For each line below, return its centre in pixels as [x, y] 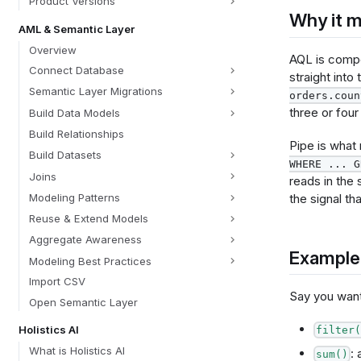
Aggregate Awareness [85, 240]
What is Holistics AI [77, 350]
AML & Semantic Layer [76, 29]
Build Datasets [65, 155]
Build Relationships [76, 134]
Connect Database [76, 71]
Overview [52, 50]
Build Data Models [74, 112]
